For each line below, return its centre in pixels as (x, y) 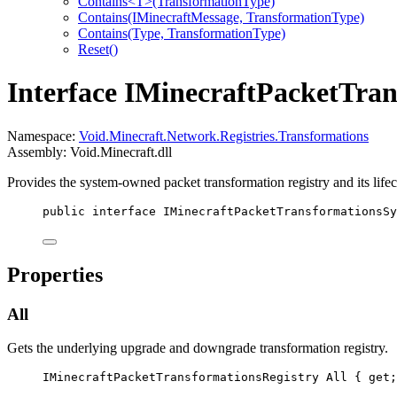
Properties (55, 274)
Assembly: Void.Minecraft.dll (90, 152)
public (64, 211)
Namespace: (43, 136)
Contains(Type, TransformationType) (182, 33)
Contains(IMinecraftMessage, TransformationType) (221, 17)
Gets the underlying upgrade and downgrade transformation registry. (198, 348)
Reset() (98, 49)
